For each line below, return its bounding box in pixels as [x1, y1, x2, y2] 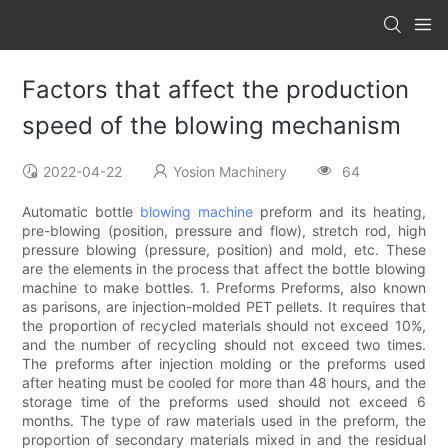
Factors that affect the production [22, 75, 410, 105]
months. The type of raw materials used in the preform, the [22, 412, 426, 430]
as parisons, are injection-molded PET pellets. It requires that [22, 298, 426, 316]
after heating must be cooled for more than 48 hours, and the [22, 374, 426, 392]
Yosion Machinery [173, 163, 288, 181]
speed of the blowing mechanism [22, 111, 402, 141]
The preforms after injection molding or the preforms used [22, 355, 426, 373]
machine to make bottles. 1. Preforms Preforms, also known [22, 279, 426, 297]
